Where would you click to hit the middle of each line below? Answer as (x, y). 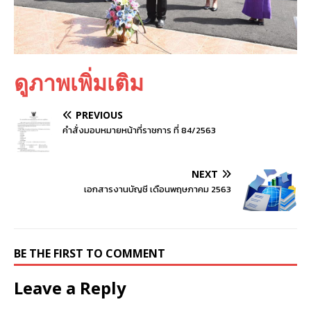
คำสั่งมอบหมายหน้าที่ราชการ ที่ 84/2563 (139, 130)
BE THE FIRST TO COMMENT (90, 254)
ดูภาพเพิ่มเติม (79, 82)
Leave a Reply (70, 288)
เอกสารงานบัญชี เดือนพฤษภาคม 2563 (158, 190)
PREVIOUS (99, 115)
